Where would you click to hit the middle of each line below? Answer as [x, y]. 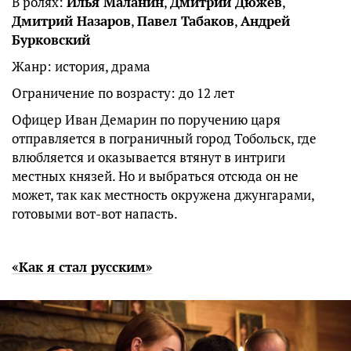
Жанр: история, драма [81, 67]
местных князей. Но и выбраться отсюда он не [155, 176]
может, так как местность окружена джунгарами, [163, 195]
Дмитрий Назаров [71, 21]
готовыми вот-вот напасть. [95, 214]
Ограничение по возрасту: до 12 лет [123, 93]
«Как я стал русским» [82, 267]
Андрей [265, 21]
